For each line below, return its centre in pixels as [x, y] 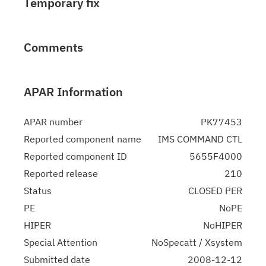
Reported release [61, 173]
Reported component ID [75, 156]
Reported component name [83, 139]
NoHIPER [223, 225]
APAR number [53, 122]
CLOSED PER [215, 191]
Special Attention [61, 242]
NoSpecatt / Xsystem [197, 242]
